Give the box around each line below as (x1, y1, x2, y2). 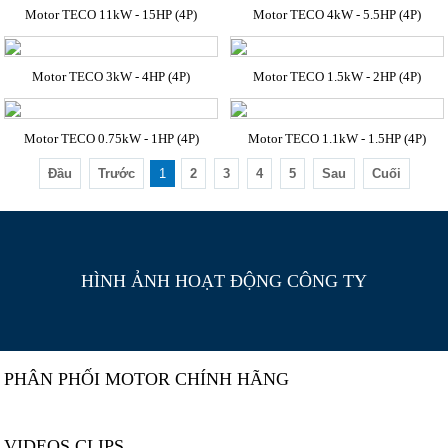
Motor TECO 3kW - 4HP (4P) (32, 68, 191, 84)
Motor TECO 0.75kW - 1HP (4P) (23, 130, 199, 146)
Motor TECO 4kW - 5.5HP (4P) (252, 6, 421, 22)
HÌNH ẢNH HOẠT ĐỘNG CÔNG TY (81, 270, 367, 291)
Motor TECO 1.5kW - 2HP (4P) (252, 68, 421, 84)
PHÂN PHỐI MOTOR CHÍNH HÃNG (4, 368, 290, 389)
